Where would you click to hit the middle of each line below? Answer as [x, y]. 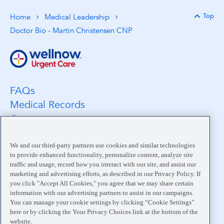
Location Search [46, 132]
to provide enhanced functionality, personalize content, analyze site [101, 154]
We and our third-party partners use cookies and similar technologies [102, 145]
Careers [27, 118]
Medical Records [47, 104]
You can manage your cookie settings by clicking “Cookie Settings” [102, 202]
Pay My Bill [35, 174]
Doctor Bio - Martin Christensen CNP [71, 31]
